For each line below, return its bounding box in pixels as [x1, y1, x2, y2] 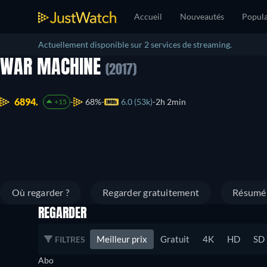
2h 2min [155, 97, 186, 107]
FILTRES [55, 234, 85, 244]
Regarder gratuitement [103, 187, 200, 198]
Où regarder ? [12, 187, 70, 198]
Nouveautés [180, 11, 224, 21]
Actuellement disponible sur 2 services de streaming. [38, 39, 232, 49]
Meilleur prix [97, 233, 147, 244]
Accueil [134, 11, 162, 21]
